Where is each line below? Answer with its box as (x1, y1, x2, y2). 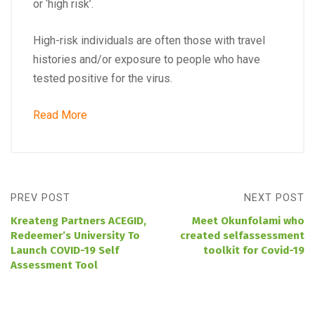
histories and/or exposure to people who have (33, 52, 260, 66)
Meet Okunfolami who (192, 214, 304, 227)
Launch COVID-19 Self (11, 243, 119, 257)
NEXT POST (244, 191, 304, 204)
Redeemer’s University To (11, 229, 140, 242)
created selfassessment (180, 229, 304, 242)
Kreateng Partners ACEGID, (11, 214, 146, 227)
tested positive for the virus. (33, 71, 172, 85)
